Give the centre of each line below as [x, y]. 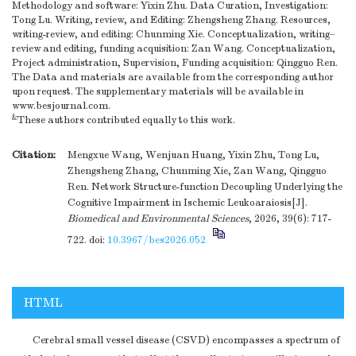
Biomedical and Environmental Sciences [158, 219]
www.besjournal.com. [61, 106]
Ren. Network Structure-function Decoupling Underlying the [205, 187]
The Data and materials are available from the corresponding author [173, 77]
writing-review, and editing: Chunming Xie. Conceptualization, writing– [174, 35]
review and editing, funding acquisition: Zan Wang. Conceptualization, [174, 49]
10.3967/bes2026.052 [157, 240]
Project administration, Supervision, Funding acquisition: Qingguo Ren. [175, 63]
